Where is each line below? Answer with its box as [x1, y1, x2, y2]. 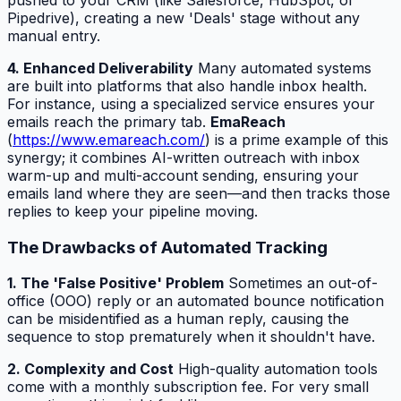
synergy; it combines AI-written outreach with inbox [7, 148, 360, 166]
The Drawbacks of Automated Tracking [7, 236, 328, 258]
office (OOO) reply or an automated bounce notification [7, 292, 384, 311]
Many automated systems [193, 58, 371, 77]
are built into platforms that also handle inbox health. [7, 76, 367, 95]
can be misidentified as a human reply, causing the [7, 310, 349, 328]
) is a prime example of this [205, 130, 388, 149]
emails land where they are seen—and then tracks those [7, 183, 390, 202]
